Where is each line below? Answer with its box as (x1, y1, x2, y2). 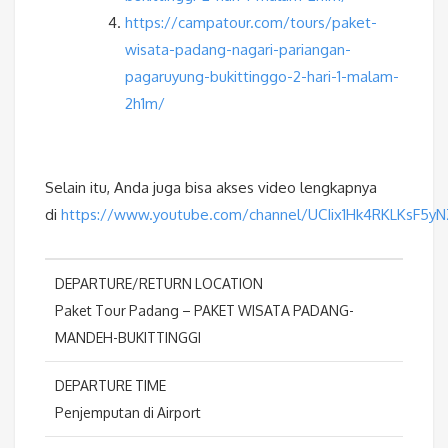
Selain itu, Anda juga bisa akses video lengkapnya (45, 178, 377, 198)
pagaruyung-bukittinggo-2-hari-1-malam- (125, 67, 399, 87)
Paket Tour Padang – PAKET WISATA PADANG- (55, 302, 354, 320)
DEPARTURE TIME (55, 377, 166, 395)
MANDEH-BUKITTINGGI (55, 329, 201, 347)
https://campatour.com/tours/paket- (125, 13, 377, 33)
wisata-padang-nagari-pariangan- (125, 40, 351, 60)
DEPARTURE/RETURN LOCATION (55, 275, 263, 293)
